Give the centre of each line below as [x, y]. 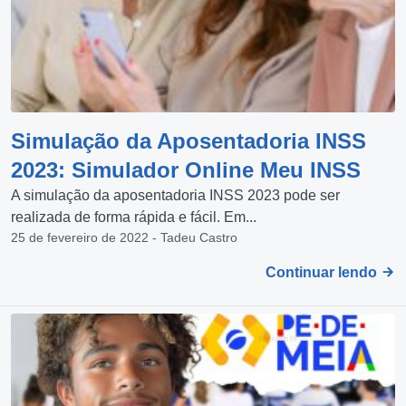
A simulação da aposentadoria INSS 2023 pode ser [175, 195]
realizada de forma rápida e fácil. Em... [134, 217]
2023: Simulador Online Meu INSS [186, 170]
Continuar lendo [323, 272]
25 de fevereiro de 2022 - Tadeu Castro [124, 237]
